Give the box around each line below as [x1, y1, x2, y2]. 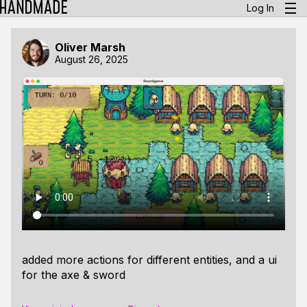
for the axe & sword [22, 267, 125, 282]
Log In [247, 2, 274, 14]
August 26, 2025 [55, 53, 128, 65]
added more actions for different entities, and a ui [22, 252, 277, 267]
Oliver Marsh [55, 40, 125, 54]
